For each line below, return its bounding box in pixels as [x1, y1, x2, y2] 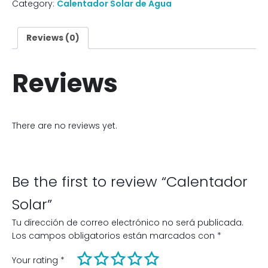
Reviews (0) [26, 31, 80, 44]
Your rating [12, 254, 60, 267]
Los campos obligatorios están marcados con [12, 230, 217, 242]
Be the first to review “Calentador [12, 172, 248, 192]
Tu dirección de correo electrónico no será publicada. [12, 217, 243, 229]
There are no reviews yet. [12, 120, 117, 132]
